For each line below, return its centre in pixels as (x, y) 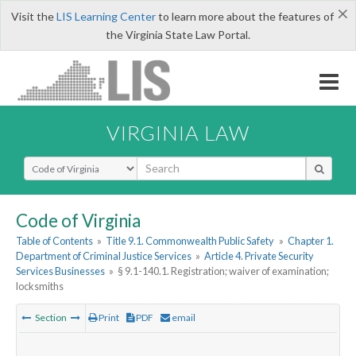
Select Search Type (71, 163)
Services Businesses (60, 271)
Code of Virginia (78, 220)
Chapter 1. (310, 241)
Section (51, 318)
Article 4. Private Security (259, 256)
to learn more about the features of (244, 16)
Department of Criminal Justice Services (104, 256)
